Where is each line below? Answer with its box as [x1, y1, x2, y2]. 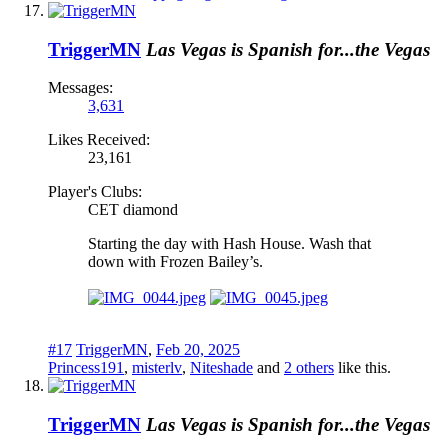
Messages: [48, 79, 113, 97]
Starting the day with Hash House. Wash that [88, 235, 371, 253]
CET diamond [88, 201, 178, 219]
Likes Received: [48, 131, 150, 149]
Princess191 [48, 359, 124, 377]
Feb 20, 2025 [156, 341, 240, 359]
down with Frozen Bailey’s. [88, 253, 263, 271]
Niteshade [190, 359, 253, 377]
